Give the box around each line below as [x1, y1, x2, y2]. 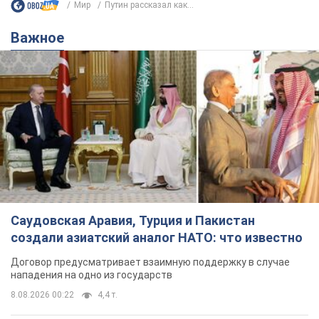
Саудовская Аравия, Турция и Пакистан [11, 213, 255, 229]
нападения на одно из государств [11, 269, 172, 281]
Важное [20, 28, 64, 46]
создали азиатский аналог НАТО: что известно [11, 230, 303, 246]
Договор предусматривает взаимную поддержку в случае [11, 256, 290, 268]
